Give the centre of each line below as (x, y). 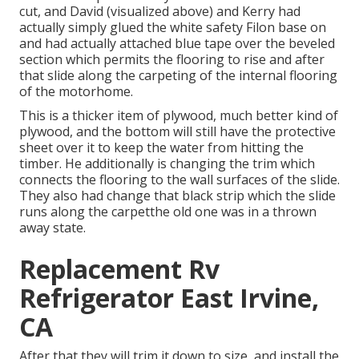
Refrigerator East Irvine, (169, 298)
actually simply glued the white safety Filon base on (173, 28)
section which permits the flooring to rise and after (172, 60)
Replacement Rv (119, 269)
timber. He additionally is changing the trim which (167, 164)
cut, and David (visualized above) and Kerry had (160, 12)
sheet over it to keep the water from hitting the (161, 148)
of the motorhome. (76, 92)
